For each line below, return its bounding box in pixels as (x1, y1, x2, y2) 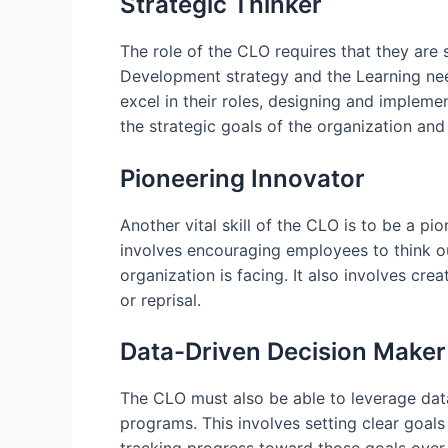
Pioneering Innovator (120, 163, 365, 193)
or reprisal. (120, 289, 201, 310)
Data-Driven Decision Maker (120, 337, 446, 367)
